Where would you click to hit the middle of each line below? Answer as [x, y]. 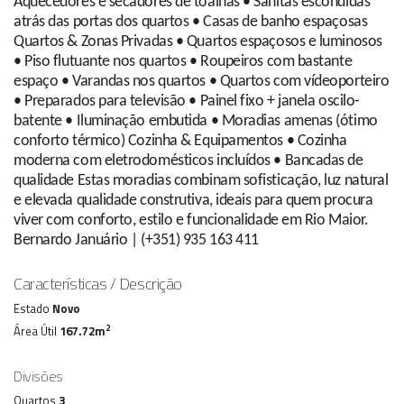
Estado [33, 308]
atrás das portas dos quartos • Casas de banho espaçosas [191, 22]
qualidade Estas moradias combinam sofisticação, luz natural [201, 180]
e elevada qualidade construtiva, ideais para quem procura [193, 200]
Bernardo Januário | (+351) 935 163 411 [136, 240]
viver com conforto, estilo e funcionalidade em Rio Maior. [191, 220]
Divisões [38, 376]
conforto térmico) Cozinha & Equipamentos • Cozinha [180, 141]
